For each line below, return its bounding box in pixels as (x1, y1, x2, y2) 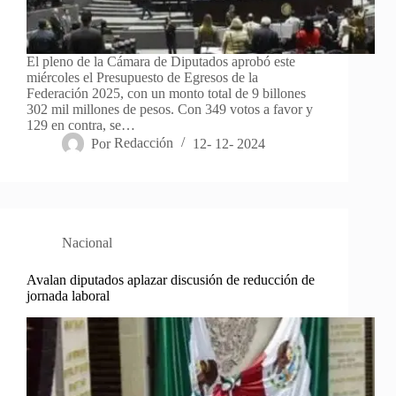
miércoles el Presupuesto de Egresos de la (27, 70, 258, 86)
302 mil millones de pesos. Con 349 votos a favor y (27, 102, 313, 118)
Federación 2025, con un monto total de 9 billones (27, 86, 306, 102)
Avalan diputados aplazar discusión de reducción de (27, 272, 315, 288)
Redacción (114, 135, 174, 151)
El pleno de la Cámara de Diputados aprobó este (27, 54, 295, 70)
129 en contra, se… (27, 118, 135, 133)
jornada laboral (27, 288, 110, 304)
